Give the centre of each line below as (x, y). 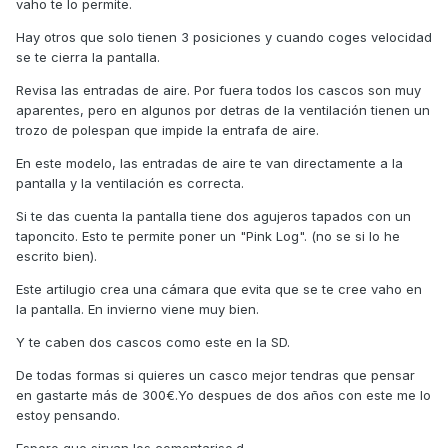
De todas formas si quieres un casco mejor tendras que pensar (215, 375)
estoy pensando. (68, 415)
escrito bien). (56, 256)
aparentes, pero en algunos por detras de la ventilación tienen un (223, 110)
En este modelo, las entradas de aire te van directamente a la (209, 163)
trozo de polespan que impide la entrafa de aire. (167, 130)
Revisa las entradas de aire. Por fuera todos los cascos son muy (218, 90)
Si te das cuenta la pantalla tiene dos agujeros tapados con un (213, 216)
